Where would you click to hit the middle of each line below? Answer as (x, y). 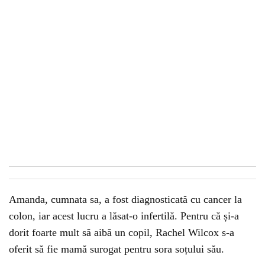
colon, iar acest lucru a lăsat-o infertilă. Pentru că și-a (124, 216)
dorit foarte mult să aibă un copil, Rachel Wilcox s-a (122, 233)
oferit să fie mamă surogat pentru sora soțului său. (117, 249)
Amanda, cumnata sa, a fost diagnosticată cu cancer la (125, 200)
